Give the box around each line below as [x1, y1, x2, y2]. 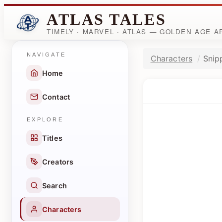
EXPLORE [27, 116, 63, 122]
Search [42, 181, 67, 190]
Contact [42, 92, 70, 101]
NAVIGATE [27, 52, 66, 57]
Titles [42, 133, 62, 142]
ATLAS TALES [47, 10, 166, 28]
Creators [42, 157, 74, 166]
